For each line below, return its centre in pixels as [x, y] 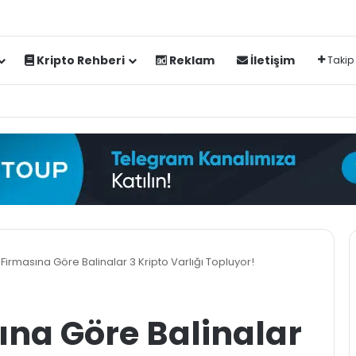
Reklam [190, 60]
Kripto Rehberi [79, 60]
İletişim [271, 60]
